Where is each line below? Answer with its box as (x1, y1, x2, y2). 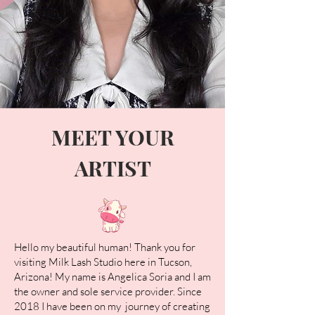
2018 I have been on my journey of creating (14, 300, 210, 313)
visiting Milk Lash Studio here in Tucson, (14, 255, 192, 269)
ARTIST (74, 154, 151, 182)
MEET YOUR (51, 123, 174, 151)
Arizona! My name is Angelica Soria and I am (14, 270, 211, 283)
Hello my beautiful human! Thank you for (14, 240, 195, 254)
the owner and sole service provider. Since (14, 285, 202, 298)
